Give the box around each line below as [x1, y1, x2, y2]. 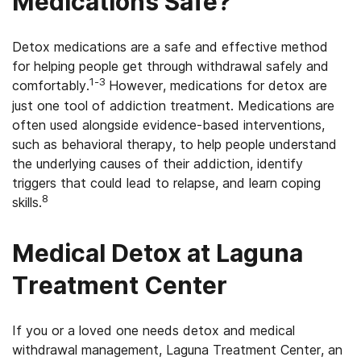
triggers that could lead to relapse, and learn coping [12, 175, 321, 191]
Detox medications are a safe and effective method [12, 39, 328, 55]
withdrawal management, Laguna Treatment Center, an [12, 342, 342, 358]
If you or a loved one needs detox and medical [12, 322, 295, 338]
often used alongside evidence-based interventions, [12, 117, 325, 133]
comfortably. [12, 77, 89, 93]
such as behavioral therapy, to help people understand [12, 136, 337, 152]
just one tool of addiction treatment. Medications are [12, 98, 334, 114]
